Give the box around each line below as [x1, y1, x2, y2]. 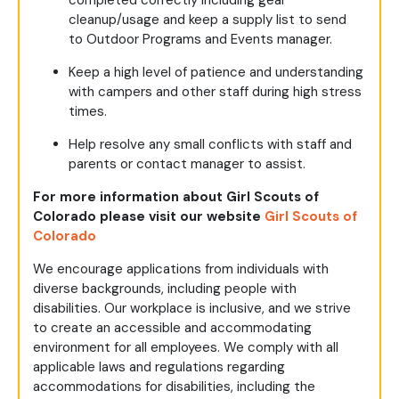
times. [69, 102, 107, 121]
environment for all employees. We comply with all [33, 338, 338, 357]
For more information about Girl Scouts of [33, 188, 319, 207]
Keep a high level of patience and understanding [69, 63, 363, 82]
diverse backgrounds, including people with [33, 280, 297, 298]
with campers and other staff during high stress [69, 83, 362, 102]
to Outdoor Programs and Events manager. [69, 30, 332, 49]
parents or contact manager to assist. [69, 155, 305, 174]
